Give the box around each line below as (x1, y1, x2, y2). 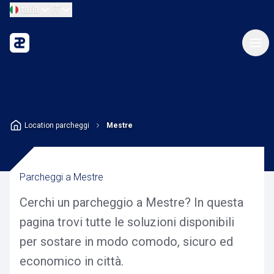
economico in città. (20, 254, 124, 268)
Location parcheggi (24, 121, 89, 130)
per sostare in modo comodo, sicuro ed (20, 234, 233, 249)
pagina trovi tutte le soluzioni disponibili (20, 215, 234, 229)
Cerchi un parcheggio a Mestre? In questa (20, 195, 243, 210)
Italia (18, 4, 39, 15)
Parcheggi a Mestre (20, 171, 103, 183)
